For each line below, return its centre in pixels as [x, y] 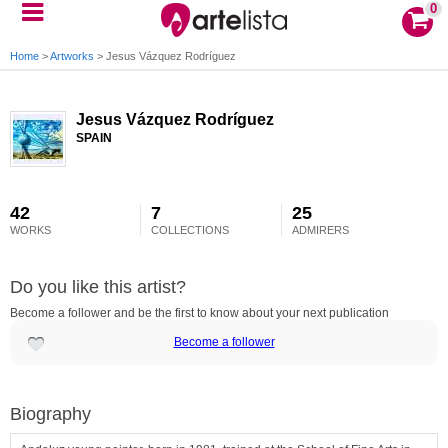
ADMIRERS [321, 230]
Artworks [72, 56]
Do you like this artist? [98, 287]
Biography [50, 414]
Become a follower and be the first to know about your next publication [199, 313]
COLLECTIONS [190, 230]
